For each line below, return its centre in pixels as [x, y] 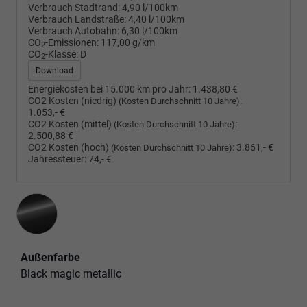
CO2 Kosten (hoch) [70, 147]
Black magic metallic [71, 273]
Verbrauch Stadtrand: [74, 8]
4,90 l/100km [150, 8]
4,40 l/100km [156, 19]
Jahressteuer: [57, 159]
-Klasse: [62, 54]
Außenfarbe [50, 257]
